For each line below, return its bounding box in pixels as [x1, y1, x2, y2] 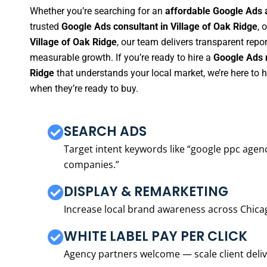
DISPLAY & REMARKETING [64, 182, 228, 201]
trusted [30, 21, 61, 33]
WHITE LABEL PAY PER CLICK [64, 226, 247, 246]
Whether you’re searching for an [30, 5, 165, 17]
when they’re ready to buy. [30, 83, 138, 95]
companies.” [64, 157, 119, 171]
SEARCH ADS [64, 122, 147, 141]
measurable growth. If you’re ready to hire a [30, 52, 213, 64]
